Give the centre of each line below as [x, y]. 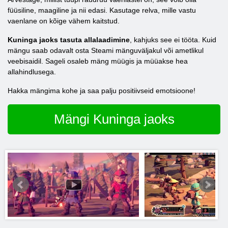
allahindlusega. [32, 72]
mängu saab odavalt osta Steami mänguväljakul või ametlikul [106, 50]
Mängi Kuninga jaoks [114, 119]
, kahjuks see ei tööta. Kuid [173, 40]
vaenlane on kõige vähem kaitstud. [64, 21]
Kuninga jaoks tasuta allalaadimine [69, 40]
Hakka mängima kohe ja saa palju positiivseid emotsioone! [102, 91]
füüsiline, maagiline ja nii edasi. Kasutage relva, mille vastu [102, 10]
